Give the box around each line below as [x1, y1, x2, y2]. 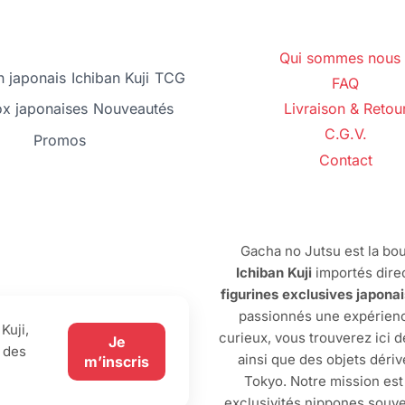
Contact [318, 150, 372, 169]
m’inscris [84, 353, 149, 372]
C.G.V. [324, 125, 367, 144]
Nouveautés [92, 99, 174, 118]
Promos [33, 130, 86, 149]
